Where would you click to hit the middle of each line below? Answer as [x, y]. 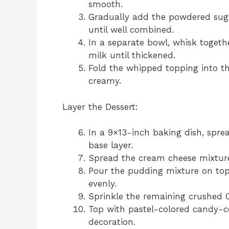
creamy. [105, 81]
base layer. [111, 145]
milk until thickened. [132, 55]
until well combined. [131, 30]
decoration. [112, 222]
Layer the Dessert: [100, 107]
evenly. [102, 184]
